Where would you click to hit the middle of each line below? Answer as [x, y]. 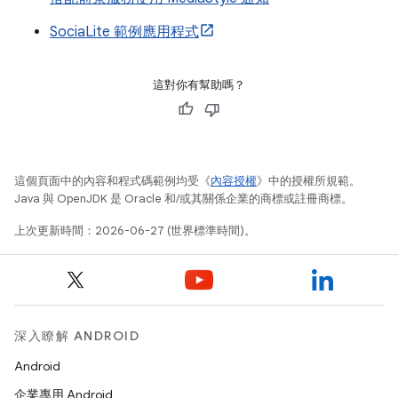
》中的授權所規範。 [309, 181]
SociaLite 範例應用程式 [124, 32]
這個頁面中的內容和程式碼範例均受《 [112, 181]
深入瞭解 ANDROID [77, 336]
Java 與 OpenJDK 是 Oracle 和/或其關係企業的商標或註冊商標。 [183, 199]
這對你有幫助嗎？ [199, 85]
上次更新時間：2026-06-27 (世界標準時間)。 [135, 231]
